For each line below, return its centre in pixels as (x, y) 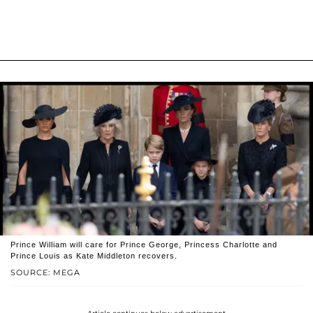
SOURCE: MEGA (45, 272)
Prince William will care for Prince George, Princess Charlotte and (144, 244)
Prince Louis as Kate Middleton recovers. (94, 255)
